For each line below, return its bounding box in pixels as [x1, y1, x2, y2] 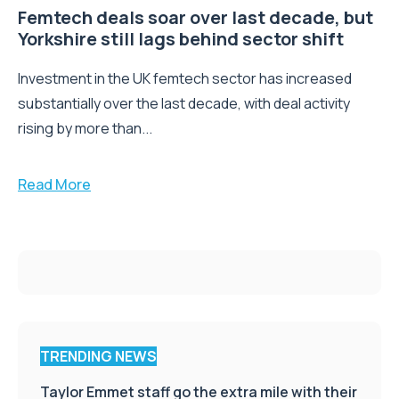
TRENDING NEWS [40, 346, 157, 366]
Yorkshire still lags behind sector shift [18, 26, 344, 51]
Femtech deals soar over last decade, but [18, 4, 373, 29]
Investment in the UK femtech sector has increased [18, 68, 352, 88]
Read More [18, 174, 91, 194]
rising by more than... [18, 118, 152, 138]
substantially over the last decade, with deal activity [18, 93, 350, 113]
